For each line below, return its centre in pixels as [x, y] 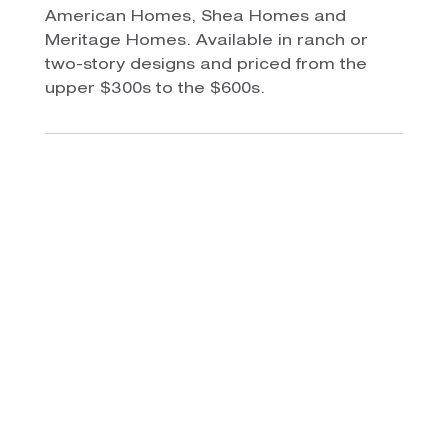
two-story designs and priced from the [205, 65]
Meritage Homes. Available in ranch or [206, 41]
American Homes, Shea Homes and [195, 17]
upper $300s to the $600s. [154, 89]
